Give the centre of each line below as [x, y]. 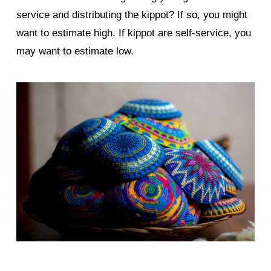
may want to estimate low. [75, 51]
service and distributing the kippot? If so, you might [132, 15]
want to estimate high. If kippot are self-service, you [133, 33]
